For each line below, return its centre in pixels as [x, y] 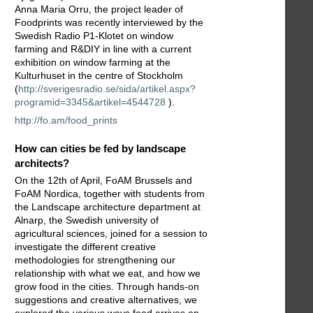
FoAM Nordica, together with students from [110, 194]
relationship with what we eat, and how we [108, 273]
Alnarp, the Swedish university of [87, 220]
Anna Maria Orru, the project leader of [99, 9]
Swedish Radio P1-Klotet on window [94, 35]
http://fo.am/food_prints [66, 120]
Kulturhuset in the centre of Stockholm [99, 75]
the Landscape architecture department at [108, 207]
